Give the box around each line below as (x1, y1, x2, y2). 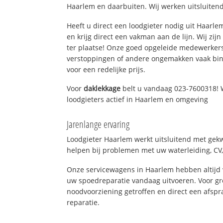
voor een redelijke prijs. (67, 64, 146, 74)
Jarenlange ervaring (67, 117, 130, 131)
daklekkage (84, 84, 121, 94)
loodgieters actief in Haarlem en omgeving (67, 95, 209, 105)
